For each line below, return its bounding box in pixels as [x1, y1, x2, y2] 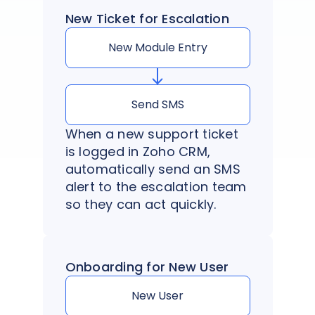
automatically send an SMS [65, 160, 240, 178]
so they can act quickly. [65, 195, 217, 213]
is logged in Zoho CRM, [65, 142, 210, 160]
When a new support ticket [65, 124, 238, 143]
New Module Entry [108, 39, 207, 56]
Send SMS [131, 96, 184, 112]
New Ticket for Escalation [65, 10, 229, 28]
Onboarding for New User [65, 257, 229, 276]
